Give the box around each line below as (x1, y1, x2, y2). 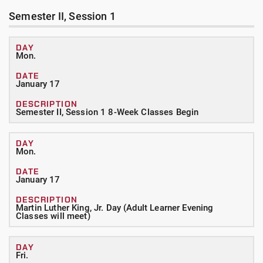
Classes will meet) (16, 211, 90, 221)
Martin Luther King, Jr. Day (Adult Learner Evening (16, 203, 214, 213)
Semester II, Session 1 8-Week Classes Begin (16, 107, 199, 117)
